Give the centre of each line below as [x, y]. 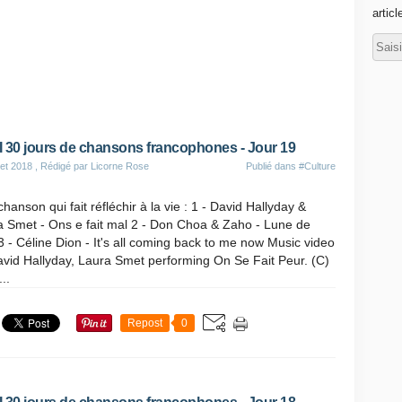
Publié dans [272, 166]
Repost [145, 323]
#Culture [317, 166]
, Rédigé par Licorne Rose [91, 166]
